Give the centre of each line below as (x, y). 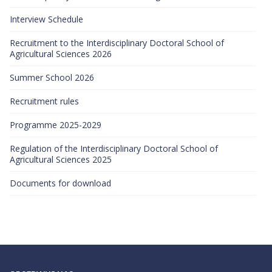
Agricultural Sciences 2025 (61, 160)
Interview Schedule (46, 19)
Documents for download (60, 183)
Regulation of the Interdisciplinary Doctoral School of (114, 149)
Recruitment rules (44, 101)
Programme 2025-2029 (56, 125)
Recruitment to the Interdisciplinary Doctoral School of (117, 43)
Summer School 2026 (52, 78)
